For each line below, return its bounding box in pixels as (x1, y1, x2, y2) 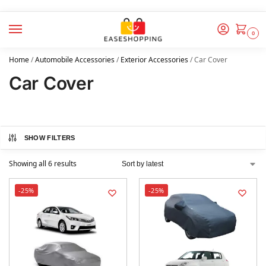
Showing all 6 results (9, 159, 77, 169)
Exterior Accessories (121, 55, 188, 65)
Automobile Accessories (35, 55, 115, 65)
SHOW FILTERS (24, 134, 75, 142)
